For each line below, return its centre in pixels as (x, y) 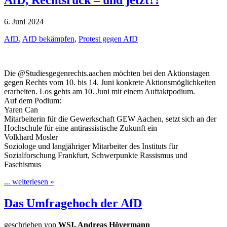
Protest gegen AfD (108, 39)
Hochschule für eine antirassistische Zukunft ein (81, 128)
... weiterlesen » (29, 181)
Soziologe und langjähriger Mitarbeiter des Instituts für (91, 146)
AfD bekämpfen (48, 39)
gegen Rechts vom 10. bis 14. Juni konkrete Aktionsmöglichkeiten (110, 82)
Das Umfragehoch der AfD (73, 203)
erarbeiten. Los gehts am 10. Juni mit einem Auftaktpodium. (100, 91)
